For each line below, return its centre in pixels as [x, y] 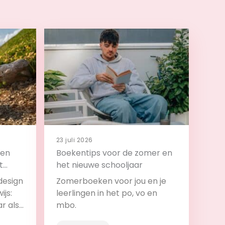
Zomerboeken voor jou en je [111, 181]
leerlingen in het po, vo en [107, 193]
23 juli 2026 [75, 140]
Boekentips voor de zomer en [114, 153]
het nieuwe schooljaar [99, 165]
